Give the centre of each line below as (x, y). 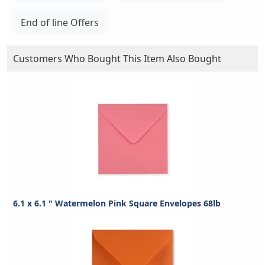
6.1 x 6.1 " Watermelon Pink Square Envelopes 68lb (117, 203)
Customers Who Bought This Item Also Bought (117, 58)
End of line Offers (60, 22)
